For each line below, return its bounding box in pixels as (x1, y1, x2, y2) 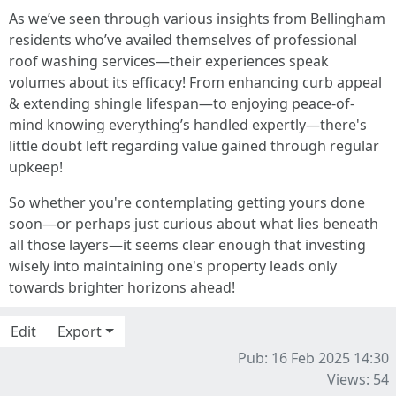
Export (57, 322, 102, 341)
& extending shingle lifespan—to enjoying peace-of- (9, 94, 354, 113)
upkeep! (9, 157, 63, 177)
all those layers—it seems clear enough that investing (9, 235, 366, 255)
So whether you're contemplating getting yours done (9, 193, 365, 212)
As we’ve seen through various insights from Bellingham (9, 9, 385, 28)
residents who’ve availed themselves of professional (9, 30, 357, 49)
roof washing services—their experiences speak (9, 51, 329, 71)
